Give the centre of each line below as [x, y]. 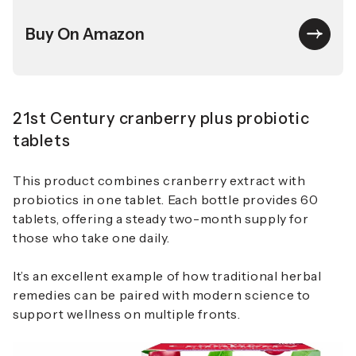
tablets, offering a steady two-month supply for [161, 219]
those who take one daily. [93, 238]
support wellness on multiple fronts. [127, 314]
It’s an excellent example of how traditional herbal [167, 276]
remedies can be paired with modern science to [162, 295]
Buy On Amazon [85, 35]
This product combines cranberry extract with [159, 181]
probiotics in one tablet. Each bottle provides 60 [166, 200]
